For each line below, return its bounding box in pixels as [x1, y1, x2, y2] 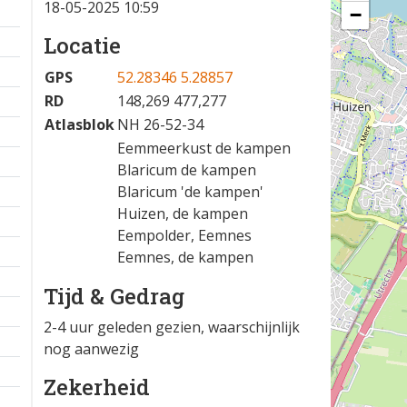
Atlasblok [45, 114, 114, 134]
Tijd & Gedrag [44, 282, 184, 311]
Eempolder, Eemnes [117, 225, 252, 245]
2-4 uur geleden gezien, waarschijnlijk [44, 317, 300, 337]
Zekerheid [44, 372, 150, 402]
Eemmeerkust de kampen [117, 138, 291, 158]
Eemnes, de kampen [117, 247, 253, 267]
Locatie [44, 31, 121, 60]
